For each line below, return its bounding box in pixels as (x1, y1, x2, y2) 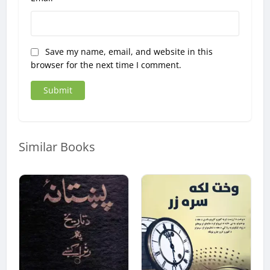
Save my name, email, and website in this (45, 46, 213, 58)
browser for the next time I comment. (31, 59, 182, 71)
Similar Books (19, 139, 96, 155)
